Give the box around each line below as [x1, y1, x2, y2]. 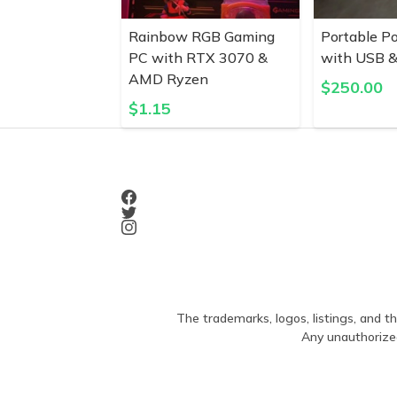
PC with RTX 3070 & [128, 49, 268, 66]
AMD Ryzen [128, 70, 208, 88]
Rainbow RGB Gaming [128, 27, 275, 45]
